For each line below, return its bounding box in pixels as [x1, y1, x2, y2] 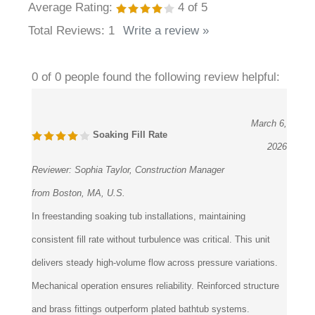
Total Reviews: [28, 47, 108, 61]
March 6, [251, 141, 287, 153]
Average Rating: [28, 24, 112, 38]
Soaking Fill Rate [90, 153, 167, 164]
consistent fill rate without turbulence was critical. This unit [32, 257, 270, 269]
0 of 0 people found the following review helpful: [32, 94, 280, 108]
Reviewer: [32, 188, 75, 199]
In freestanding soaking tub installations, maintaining [32, 234, 245, 245]
